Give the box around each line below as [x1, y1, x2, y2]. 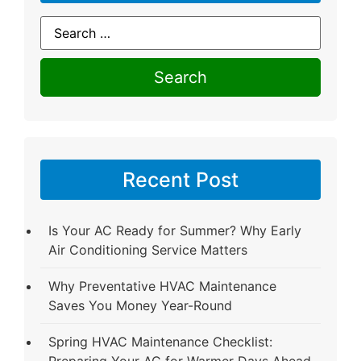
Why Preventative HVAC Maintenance [48, 277, 276, 294]
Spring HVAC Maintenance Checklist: [48, 333, 272, 350]
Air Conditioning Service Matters [48, 241, 247, 258]
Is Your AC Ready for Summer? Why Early [48, 222, 301, 239]
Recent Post [122, 167, 239, 192]
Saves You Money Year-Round [48, 297, 232, 313]
